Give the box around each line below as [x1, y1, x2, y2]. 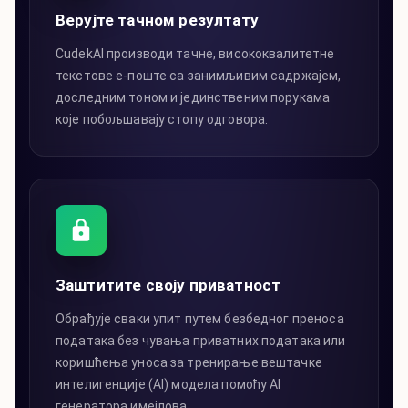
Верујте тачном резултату [56, 11, 259, 30]
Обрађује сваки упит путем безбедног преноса [56, 311, 344, 327]
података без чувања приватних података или [56, 333, 346, 349]
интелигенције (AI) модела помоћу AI [56, 377, 281, 393]
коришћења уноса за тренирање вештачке [56, 355, 322, 371]
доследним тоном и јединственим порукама [56, 90, 331, 106]
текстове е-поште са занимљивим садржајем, [56, 68, 342, 84]
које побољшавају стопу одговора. [56, 112, 269, 127]
